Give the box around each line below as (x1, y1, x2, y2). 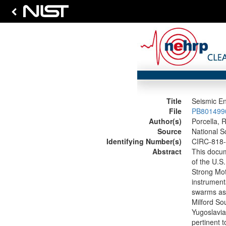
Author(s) (148, 116, 182, 126)
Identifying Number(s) (106, 136, 182, 146)
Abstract (152, 146, 182, 156)
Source (157, 126, 182, 136)
